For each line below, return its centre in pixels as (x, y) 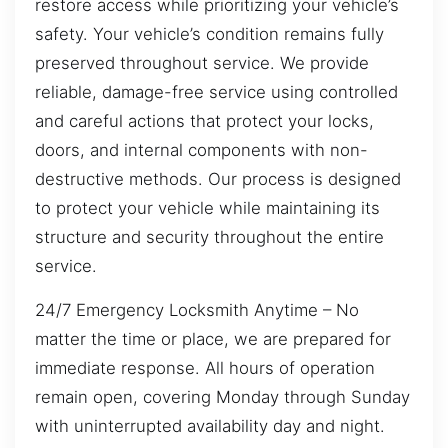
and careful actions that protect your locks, (204, 121)
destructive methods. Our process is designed (218, 179)
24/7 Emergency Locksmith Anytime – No (197, 309)
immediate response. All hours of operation (205, 367)
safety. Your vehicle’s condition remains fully (209, 34)
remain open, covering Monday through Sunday (222, 396)
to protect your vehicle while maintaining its (207, 208)
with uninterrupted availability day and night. (210, 425)
